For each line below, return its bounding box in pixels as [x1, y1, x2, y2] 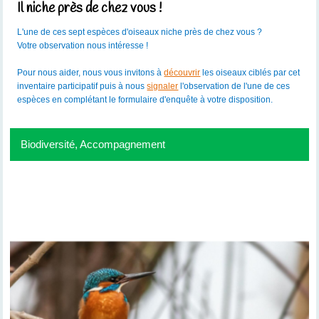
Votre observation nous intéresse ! [17, 41, 149, 51]
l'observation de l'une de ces [180, 81, 291, 92]
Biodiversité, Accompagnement [21, 138, 166, 150]
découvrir [164, 68, 201, 78]
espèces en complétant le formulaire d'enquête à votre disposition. [17, 95, 273, 105]
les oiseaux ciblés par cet [202, 68, 300, 78]
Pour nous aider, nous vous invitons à [17, 68, 164, 78]
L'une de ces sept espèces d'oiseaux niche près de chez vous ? [17, 27, 263, 38]
